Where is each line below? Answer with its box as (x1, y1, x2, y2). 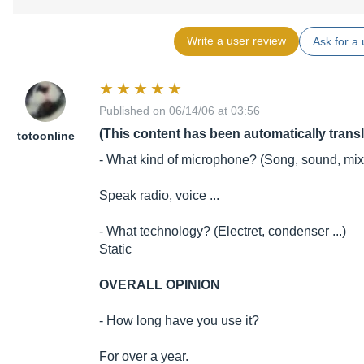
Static (99, 242, 132, 257)
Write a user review (186, 34, 286, 48)
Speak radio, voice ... (99, 188, 219, 203)
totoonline (16, 129, 75, 143)
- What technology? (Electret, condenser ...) (99, 224, 346, 239)
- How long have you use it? (99, 314, 259, 328)
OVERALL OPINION (99, 278, 220, 292)
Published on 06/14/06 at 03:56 (99, 104, 260, 118)
